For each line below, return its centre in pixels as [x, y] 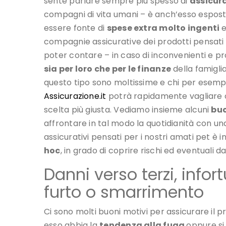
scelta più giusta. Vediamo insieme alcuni [128, 110]
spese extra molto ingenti [163, 28]
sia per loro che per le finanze [107, 69]
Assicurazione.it [75, 96]
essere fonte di [75, 28]
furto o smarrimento [124, 192]
